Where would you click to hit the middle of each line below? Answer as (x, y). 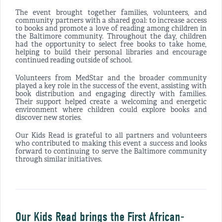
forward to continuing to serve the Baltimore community (111, 152)
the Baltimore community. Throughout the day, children (111, 37)
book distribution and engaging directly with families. (111, 95)
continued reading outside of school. (74, 61)
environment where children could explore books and (111, 111)
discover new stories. (49, 118)
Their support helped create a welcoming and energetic (111, 103)
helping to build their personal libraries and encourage (111, 53)
